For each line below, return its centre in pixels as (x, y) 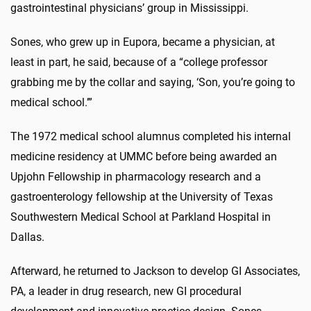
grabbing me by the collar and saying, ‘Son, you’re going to (153, 82)
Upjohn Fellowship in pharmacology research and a (136, 176)
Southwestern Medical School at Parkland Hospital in (141, 217)
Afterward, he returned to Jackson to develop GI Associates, (155, 271)
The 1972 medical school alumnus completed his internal (151, 136)
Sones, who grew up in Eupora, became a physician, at (143, 42)
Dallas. (27, 237)
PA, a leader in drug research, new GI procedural (126, 291)
